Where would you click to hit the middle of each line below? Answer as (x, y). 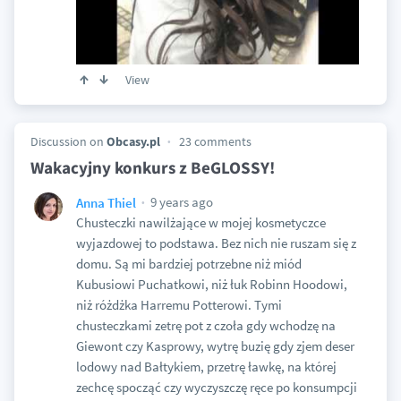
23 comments (215, 142)
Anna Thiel (106, 202)
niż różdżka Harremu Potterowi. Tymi (179, 305)
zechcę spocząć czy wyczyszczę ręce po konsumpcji (216, 388)
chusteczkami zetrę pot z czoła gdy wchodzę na (205, 326)
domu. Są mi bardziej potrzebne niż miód (188, 264)
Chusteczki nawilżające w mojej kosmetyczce (200, 223)
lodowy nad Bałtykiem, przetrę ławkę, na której (206, 367)
